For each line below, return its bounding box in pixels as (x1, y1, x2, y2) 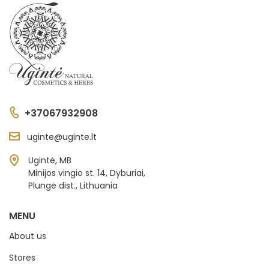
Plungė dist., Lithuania (28, 179, 118, 192)
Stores (9, 251, 35, 264)
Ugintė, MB (28, 154, 71, 166)
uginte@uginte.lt (27, 130, 97, 143)
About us (9, 229, 46, 242)
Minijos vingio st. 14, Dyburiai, (28, 166, 145, 179)
